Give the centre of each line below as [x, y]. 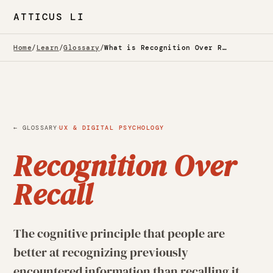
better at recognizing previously [101, 252]
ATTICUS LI [49, 17]
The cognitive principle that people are [119, 233]
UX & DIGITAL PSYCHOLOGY [112, 127]
